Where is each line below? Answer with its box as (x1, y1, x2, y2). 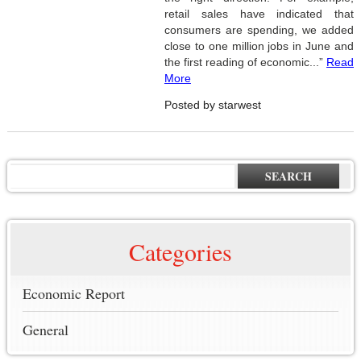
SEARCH (265, 168, 313, 185)
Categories (129, 235, 232, 268)
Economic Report (22, 284, 125, 304)
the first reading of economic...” (164, 56, 327, 69)
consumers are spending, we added (164, 23, 355, 37)
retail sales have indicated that (164, 7, 355, 21)
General (22, 320, 68, 340)
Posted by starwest (164, 98, 261, 112)
